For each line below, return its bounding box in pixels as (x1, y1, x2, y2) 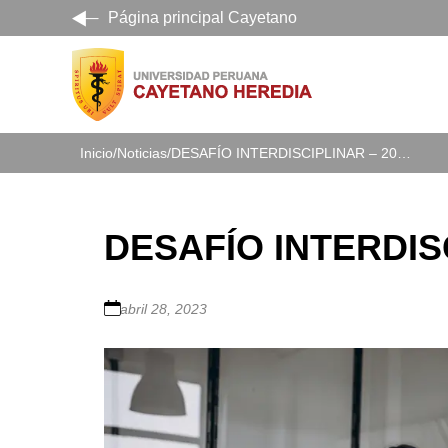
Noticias (117, 144, 167, 161)
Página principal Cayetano (108, 9, 297, 26)
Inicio (80, 144, 113, 161)
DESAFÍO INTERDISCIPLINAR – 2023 (397, 144, 411, 161)
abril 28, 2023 (120, 300, 207, 317)
